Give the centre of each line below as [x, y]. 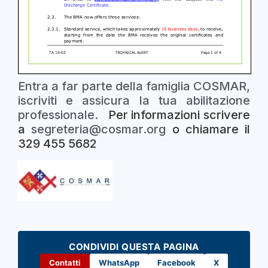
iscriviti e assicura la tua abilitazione [134, 101]
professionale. [58, 115]
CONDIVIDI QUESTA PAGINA [134, 247]
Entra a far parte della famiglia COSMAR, [134, 86]
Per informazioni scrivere [174, 115]
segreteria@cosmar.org [99, 130]
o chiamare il [208, 130]
